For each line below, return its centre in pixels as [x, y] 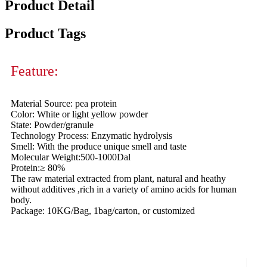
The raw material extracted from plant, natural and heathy [118, 179]
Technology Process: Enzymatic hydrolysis [91, 136]
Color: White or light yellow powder [79, 114]
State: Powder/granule [52, 125]
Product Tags [45, 34]
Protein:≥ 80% [38, 168]
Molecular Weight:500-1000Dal [71, 157]
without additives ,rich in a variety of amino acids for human [124, 190]
